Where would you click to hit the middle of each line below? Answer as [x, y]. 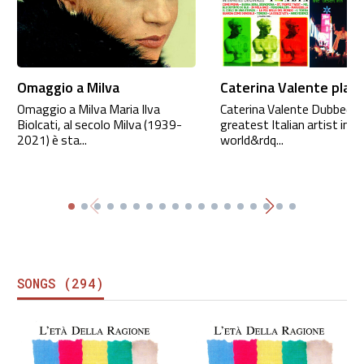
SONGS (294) [60, 283]
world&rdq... [251, 139]
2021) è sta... [52, 139]
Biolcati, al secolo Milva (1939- [99, 124]
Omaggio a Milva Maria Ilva [88, 108]
